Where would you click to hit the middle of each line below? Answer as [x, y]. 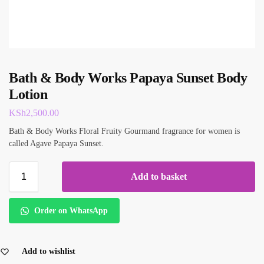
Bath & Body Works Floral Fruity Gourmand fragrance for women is [124, 131]
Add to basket [159, 176]
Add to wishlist [49, 252]
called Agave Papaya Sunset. [56, 143]
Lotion [28, 94]
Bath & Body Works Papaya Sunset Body [128, 78]
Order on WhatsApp [70, 211]
